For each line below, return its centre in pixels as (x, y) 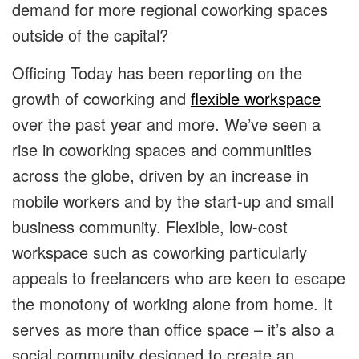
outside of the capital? (90, 35)
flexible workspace (256, 99)
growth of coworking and (101, 99)
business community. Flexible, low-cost (150, 227)
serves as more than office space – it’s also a (173, 329)
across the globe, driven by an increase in (160, 175)
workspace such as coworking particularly (159, 252)
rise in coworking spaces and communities (162, 150)
